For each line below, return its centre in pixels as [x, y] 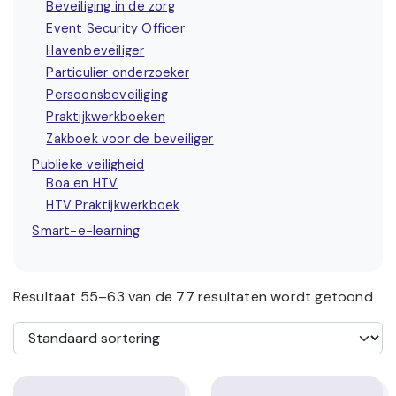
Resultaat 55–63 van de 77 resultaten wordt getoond [193, 296]
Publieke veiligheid [88, 164]
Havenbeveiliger [95, 50]
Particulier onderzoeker [118, 72]
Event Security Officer [115, 28]
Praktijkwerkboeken [106, 116]
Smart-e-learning [86, 230]
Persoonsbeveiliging [107, 94]
